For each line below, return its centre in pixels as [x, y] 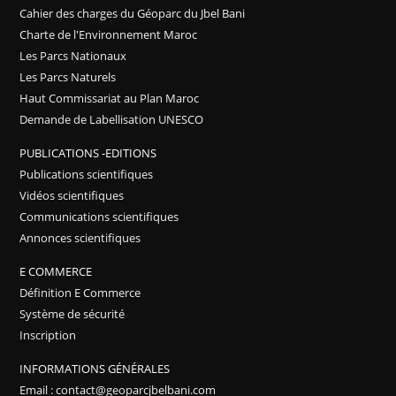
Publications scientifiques [87, 174]
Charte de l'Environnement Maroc [109, 34]
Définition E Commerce [80, 292]
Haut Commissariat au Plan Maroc [110, 98]
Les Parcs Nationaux [73, 55]
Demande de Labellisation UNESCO [112, 119]
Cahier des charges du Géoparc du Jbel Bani [133, 13]
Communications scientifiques [99, 216]
